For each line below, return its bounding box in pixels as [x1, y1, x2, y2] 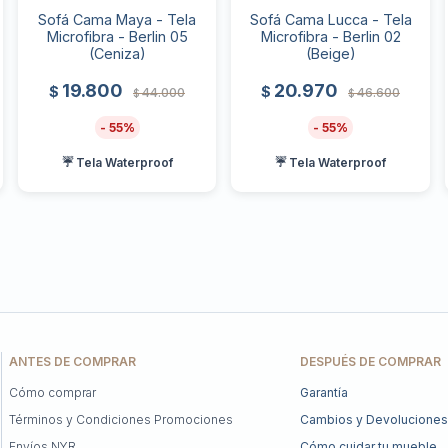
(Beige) [305, 44, 356, 62]
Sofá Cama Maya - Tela [38, 10, 197, 28]
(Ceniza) [88, 44, 146, 62]
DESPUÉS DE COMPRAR [299, 353, 441, 369]
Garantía [299, 384, 348, 400]
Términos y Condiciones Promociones [9, 411, 234, 427]
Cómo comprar [9, 384, 97, 400]
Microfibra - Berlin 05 [46, 27, 188, 45]
